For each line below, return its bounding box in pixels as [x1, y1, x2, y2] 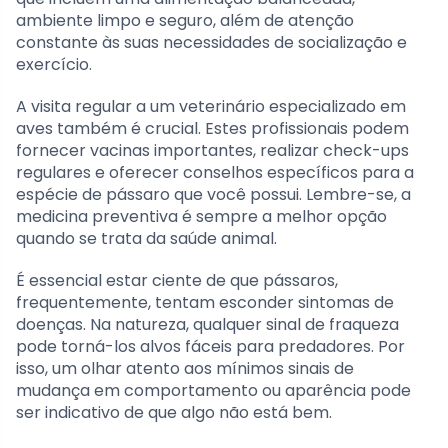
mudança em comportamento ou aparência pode [16, 379, 411, 403]
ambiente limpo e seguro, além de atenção [16, 9, 354, 33]
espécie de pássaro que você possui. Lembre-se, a [16, 183, 411, 207]
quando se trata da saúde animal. [16, 227, 277, 251]
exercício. [16, 53, 92, 77]
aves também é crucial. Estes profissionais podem [16, 117, 409, 141]
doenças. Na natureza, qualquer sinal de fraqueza [16, 313, 399, 337]
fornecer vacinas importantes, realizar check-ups [16, 139, 409, 163]
